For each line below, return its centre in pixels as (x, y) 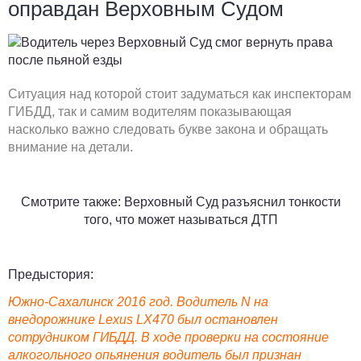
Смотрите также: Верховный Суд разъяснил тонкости (180, 202)
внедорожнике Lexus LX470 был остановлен (143, 320)
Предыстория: (51, 274)
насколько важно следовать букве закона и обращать (168, 129)
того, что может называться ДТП (180, 220)
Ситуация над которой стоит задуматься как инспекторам (180, 94)
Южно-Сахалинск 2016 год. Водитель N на (138, 302)
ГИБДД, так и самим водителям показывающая (150, 112)
